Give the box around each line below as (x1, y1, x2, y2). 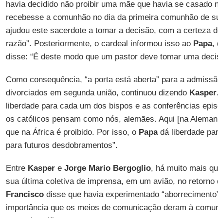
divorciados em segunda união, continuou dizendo (5, 88, 189, 97)
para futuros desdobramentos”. (5, 141, 118, 150)
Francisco (5, 190, 44, 199)
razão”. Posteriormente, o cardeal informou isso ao (5, 39, 193, 48)
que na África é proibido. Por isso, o (5, 127, 139, 137)
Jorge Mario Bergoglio (64, 163, 151, 173)
